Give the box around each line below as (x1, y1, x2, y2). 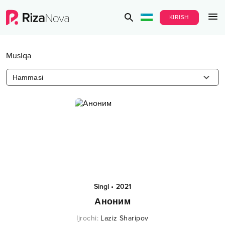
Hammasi (13, 73, 43, 81)
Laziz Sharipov (100, 214, 149, 222)
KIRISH (169, 14, 189, 21)
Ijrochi (76, 214, 97, 222)
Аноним (94, 196, 131, 206)
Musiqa (6, 51, 31, 61)
